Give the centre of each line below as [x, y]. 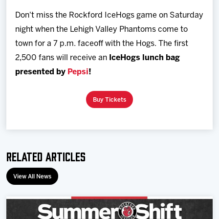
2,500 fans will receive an [62, 58]
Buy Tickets [109, 100]
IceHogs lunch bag [145, 58]
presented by [42, 72]
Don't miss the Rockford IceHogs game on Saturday [109, 15]
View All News [33, 176]
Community [30, 120]
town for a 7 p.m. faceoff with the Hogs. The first [102, 44]
